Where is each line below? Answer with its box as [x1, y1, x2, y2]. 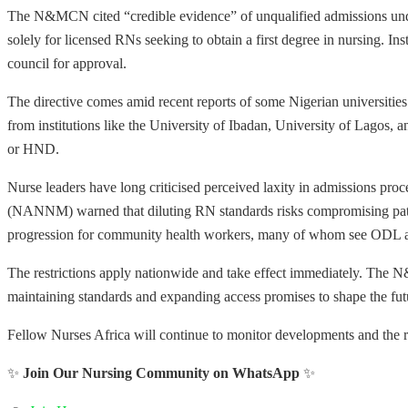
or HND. [7, 141, 59, 158]
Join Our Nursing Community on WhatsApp [23, 365, 300, 382]
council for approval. [7, 56, 127, 72]
